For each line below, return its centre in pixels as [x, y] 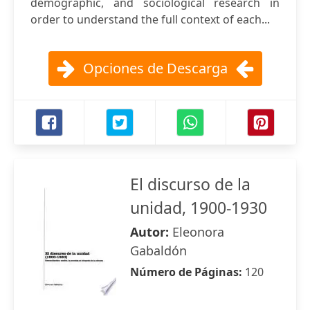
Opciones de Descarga [155, 68]
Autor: [151, 232]
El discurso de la [190, 184]
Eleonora [198, 232]
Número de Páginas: [188, 272]
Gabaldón [158, 250]
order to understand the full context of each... [150, 19]
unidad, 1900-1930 [199, 208]
